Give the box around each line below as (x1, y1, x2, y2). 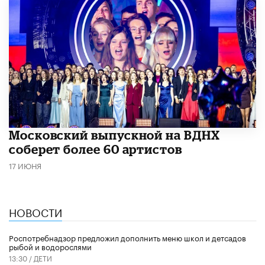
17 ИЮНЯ (9, 159, 41, 171)
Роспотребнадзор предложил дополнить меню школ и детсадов (9, 231, 246, 244)
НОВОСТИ (9, 202, 62, 219)
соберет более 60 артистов (9, 142, 182, 156)
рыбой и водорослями (9, 240, 92, 253)
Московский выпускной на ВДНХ (9, 128, 220, 142)
